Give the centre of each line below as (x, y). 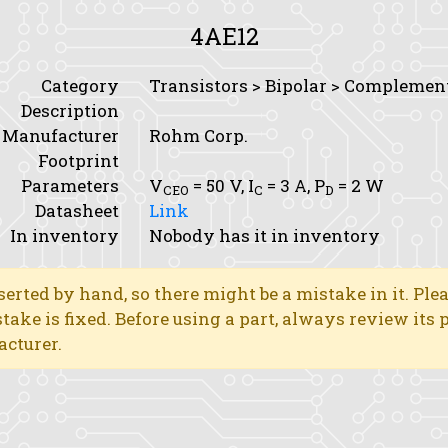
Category (80, 85)
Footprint (78, 160)
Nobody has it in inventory (264, 235)
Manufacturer (60, 135)
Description (70, 110)
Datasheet (77, 210)
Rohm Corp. (198, 135)
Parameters (70, 185)
